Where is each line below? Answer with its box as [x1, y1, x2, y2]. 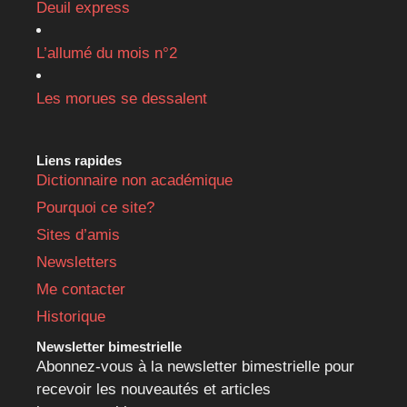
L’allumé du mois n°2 [36, 45, 177, 63]
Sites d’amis [36, 226, 120, 244]
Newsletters [36, 253, 117, 272]
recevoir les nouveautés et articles [36, 381, 271, 399]
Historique [36, 308, 105, 326]
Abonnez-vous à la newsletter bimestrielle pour [36, 358, 354, 376]
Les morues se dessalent [36, 90, 207, 108]
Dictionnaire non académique [36, 172, 233, 190]
